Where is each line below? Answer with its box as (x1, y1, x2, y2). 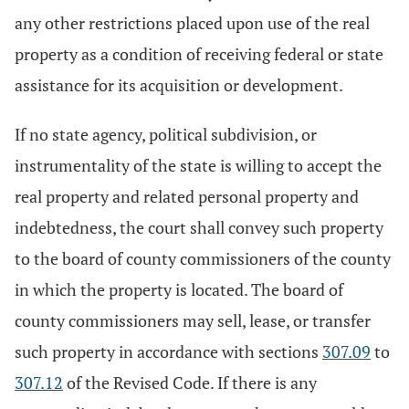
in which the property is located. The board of (15, 278, 343, 300)
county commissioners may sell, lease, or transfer (15, 309, 371, 331)
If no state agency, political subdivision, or (15, 123, 317, 145)
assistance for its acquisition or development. (15, 74, 343, 96)
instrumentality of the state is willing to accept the (15, 154, 382, 176)
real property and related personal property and (15, 185, 359, 207)
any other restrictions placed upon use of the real (15, 12, 370, 34)
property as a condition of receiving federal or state (15, 43, 383, 65)
